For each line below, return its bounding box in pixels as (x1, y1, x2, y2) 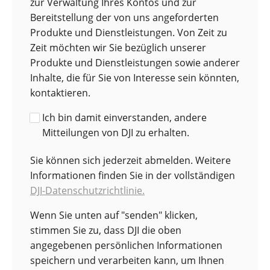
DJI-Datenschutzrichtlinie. (30, 184, 145, 198)
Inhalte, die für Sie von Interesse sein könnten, (30, 71, 239, 85)
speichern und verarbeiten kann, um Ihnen (30, 254, 224, 268)
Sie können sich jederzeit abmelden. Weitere (30, 154, 231, 168)
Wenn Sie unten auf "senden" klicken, (30, 209, 198, 222)
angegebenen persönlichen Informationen (30, 239, 222, 253)
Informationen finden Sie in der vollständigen (30, 169, 235, 183)
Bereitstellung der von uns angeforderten (30, 11, 219, 25)
